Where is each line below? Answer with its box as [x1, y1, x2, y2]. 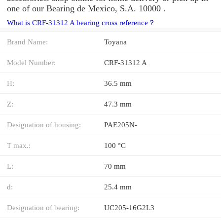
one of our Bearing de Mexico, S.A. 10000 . [7, 3, 166, 13]
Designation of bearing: [7, 203, 79, 212]
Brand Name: [7, 37, 48, 46]
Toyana [104, 37, 127, 46]
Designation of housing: [7, 120, 81, 129]
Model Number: [7, 58, 56, 67]
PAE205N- [104, 120, 137, 129]
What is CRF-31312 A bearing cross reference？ [7, 18, 155, 27]
